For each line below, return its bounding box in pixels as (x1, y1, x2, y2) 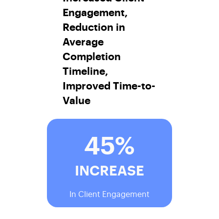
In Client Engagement (69, 188, 150, 199)
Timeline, (63, 63, 108, 77)
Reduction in (63, 19, 125, 33)
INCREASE (75, 159, 144, 179)
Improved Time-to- (63, 78, 155, 92)
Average (63, 34, 104, 48)
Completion (63, 48, 121, 63)
